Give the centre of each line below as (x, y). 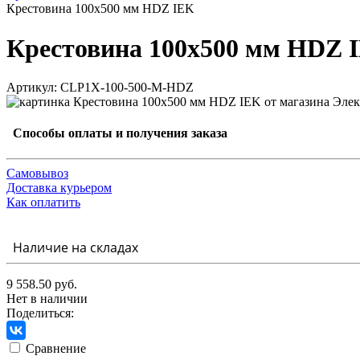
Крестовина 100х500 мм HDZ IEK (100, 9)
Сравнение (56, 348)
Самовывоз (37, 173)
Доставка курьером (59, 187)
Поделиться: (40, 313)
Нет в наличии (47, 298)
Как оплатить (43, 202)
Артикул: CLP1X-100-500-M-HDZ (100, 88)
